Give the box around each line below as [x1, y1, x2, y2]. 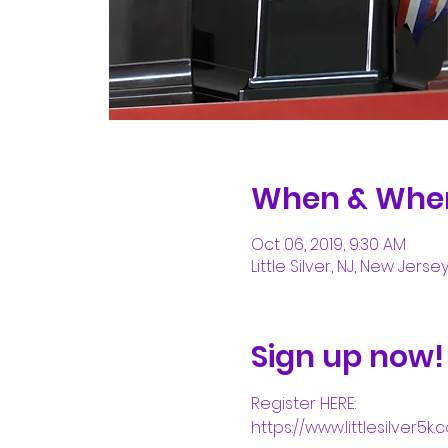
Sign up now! [250, 336, 444, 378]
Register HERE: [250, 392, 356, 415]
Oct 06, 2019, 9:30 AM [250, 233, 406, 256]
